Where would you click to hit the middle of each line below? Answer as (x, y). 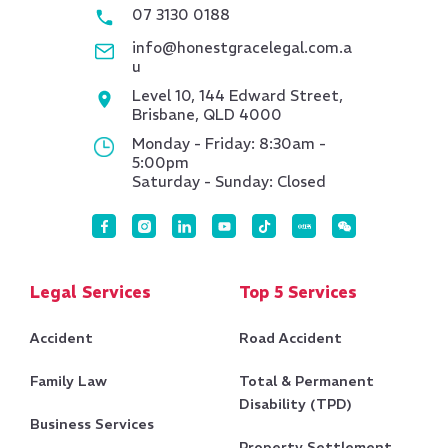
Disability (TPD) (295, 404)
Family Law (68, 381)
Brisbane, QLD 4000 (207, 115)
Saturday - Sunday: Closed (229, 182)
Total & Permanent (306, 381)
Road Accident (290, 338)
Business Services (92, 424)
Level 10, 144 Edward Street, (237, 96)
